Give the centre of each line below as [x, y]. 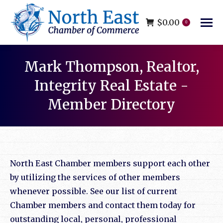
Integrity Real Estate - [111, 86]
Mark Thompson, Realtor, [111, 67]
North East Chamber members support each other [110, 164]
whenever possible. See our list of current [94, 191]
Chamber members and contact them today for [103, 205]
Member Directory [111, 105]
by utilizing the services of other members [95, 177]
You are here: [137, 121]
